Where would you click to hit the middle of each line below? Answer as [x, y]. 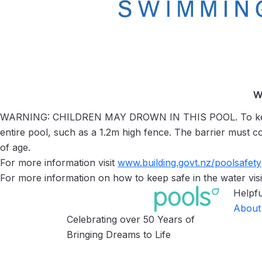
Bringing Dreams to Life [119, 234]
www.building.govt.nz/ [166, 162]
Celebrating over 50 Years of [131, 219]
